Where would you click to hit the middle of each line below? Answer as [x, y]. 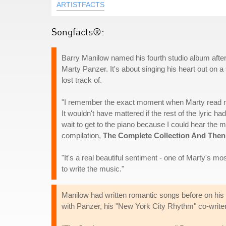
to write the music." [93, 169]
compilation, [82, 135]
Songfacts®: [78, 32]
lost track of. [82, 80]
